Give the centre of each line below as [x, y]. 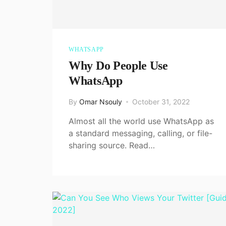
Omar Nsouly [101, 101]
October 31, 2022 [161, 101]
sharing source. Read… [112, 145]
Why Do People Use [118, 65]
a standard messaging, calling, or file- [140, 133]
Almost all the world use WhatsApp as [141, 121]
